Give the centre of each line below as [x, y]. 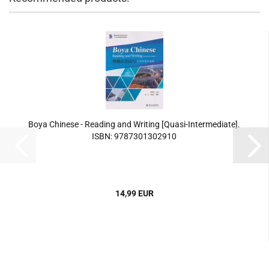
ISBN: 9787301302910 [134, 136]
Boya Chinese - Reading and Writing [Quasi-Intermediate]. [134, 124]
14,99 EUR [134, 193]
